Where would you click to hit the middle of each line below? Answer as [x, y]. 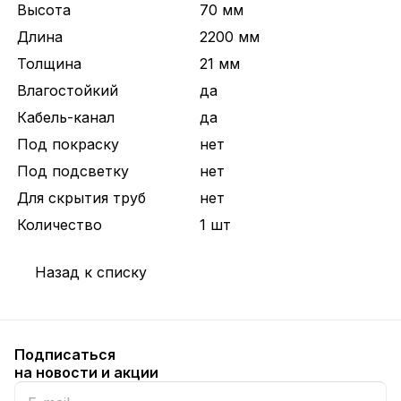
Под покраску [68, 144]
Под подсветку [73, 171]
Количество [60, 225]
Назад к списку [91, 272]
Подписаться [65, 354]
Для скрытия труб [81, 198]
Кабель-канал [66, 117]
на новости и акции [86, 372]
